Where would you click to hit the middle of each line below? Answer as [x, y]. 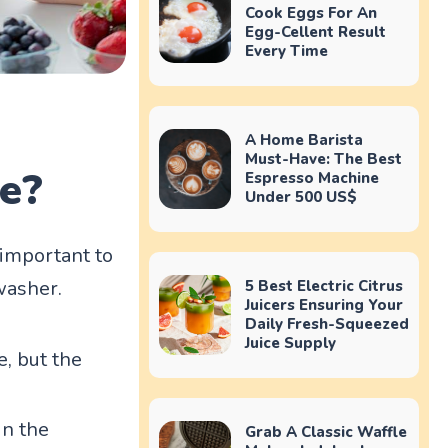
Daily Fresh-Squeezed [326, 323]
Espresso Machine [311, 177]
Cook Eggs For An [310, 12]
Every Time [286, 50]
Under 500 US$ [300, 196]
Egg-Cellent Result [315, 31]
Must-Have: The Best [323, 158]
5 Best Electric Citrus [323, 285]
